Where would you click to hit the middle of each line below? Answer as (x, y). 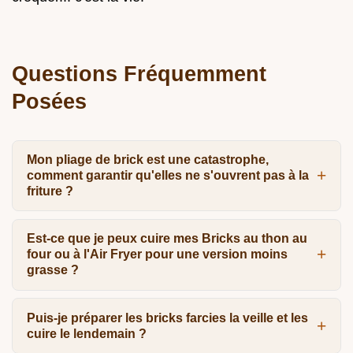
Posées (49, 101)
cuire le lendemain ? (86, 333)
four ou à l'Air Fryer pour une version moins (157, 255)
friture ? (50, 191)
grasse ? (52, 270)
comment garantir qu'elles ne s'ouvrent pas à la (167, 176)
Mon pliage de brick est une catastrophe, (147, 160)
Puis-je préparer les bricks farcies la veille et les (167, 318)
